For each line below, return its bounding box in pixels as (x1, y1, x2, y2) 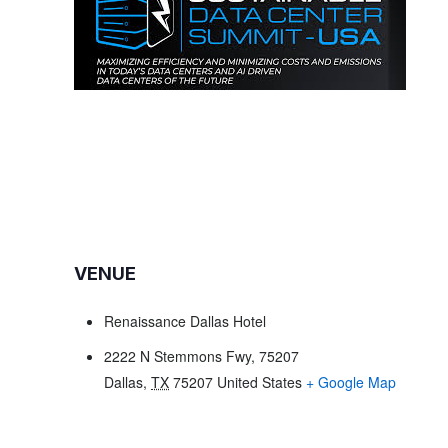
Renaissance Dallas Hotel (104, 311, 267, 331)
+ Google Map (306, 372, 397, 392)
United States (217, 372, 303, 392)
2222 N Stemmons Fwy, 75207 (104, 346, 300, 366)
